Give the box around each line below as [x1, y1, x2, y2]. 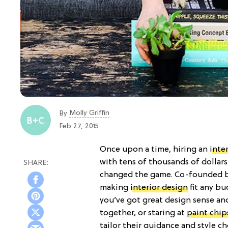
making [100, 183, 130, 192]
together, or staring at [100, 208, 187, 218]
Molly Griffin [69, 109, 109, 117]
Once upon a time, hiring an [100, 145, 210, 154]
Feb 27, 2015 [59, 123, 99, 130]
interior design [130, 183, 188, 192]
